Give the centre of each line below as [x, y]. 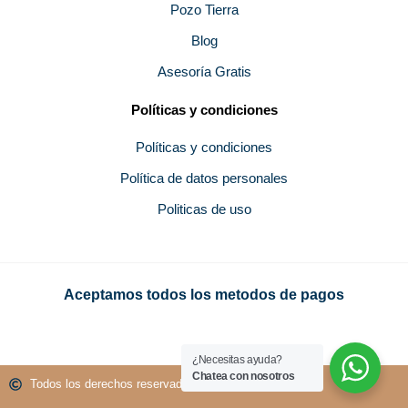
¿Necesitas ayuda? [237, 360]
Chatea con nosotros [244, 376]
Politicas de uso [204, 209]
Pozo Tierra [204, 10]
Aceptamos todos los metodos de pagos [204, 295]
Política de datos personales [204, 178]
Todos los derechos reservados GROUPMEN [148, 384]
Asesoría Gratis [204, 72]
